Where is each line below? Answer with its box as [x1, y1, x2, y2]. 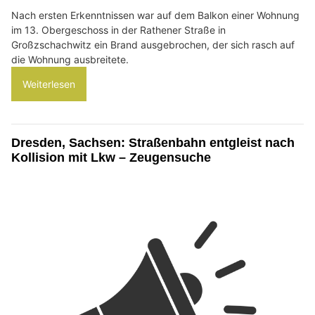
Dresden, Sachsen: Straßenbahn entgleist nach [11, 136, 295, 150]
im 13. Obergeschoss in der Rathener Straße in [11, 24, 226, 37]
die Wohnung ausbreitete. [11, 53, 129, 66]
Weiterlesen [22, 78, 75, 91]
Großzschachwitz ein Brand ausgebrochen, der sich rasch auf [11, 39, 295, 51]
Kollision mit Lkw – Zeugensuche [11, 150, 211, 165]
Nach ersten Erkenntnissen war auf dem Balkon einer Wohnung [11, 9, 300, 22]
